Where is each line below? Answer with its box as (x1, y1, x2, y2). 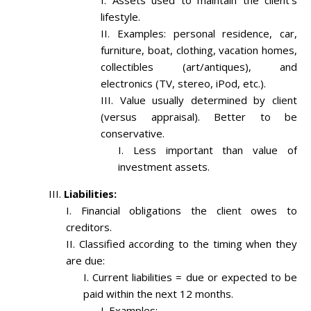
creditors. (66, 220, 112, 235)
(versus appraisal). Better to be (101, 110, 297, 124)
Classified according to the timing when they (78, 237, 298, 251)
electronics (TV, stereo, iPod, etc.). (101, 76, 266, 91)
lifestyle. (101, 10, 140, 24)
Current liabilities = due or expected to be (92, 270, 297, 285)
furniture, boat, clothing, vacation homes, (101, 43, 297, 58)
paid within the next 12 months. (83, 287, 233, 301)
